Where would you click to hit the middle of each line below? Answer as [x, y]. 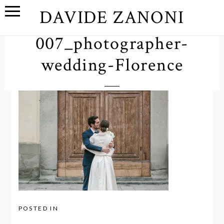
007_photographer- [112, 43]
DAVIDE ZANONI [112, 17]
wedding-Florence [112, 65]
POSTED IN [38, 208]
